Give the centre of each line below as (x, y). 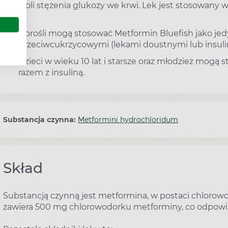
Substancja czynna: (40, 119)
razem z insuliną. (51, 72)
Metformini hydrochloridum (128, 119)
